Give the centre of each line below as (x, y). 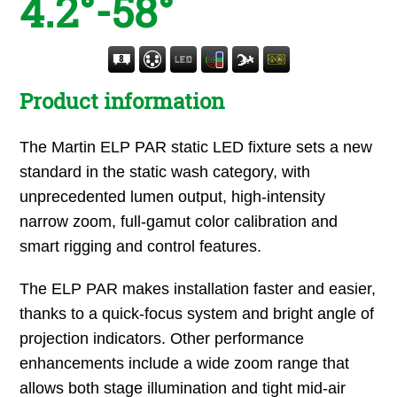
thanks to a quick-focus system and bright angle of (197, 313)
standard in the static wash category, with (165, 171)
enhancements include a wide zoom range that (185, 363)
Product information (122, 101)
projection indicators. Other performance (162, 338)
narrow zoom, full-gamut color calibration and (179, 221)
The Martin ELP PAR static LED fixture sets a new (196, 147)
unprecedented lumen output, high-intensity (173, 196)
